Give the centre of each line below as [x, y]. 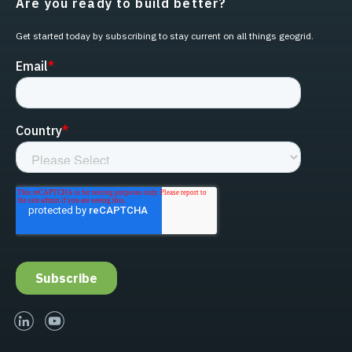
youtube [91, 319]
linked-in [62, 319]
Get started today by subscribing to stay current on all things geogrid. [165, 36]
